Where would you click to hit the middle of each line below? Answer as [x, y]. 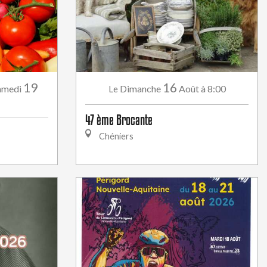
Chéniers [115, 136]
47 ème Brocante [119, 120]
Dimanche [140, 89]
